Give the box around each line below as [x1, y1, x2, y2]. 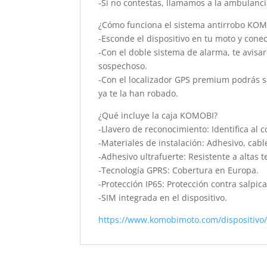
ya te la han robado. [98, 88, 179, 99]
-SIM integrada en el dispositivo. [98, 192, 228, 203]
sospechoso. [98, 60, 148, 72]
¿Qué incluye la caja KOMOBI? [98, 110, 218, 121]
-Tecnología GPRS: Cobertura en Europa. [98, 164, 259, 176]
